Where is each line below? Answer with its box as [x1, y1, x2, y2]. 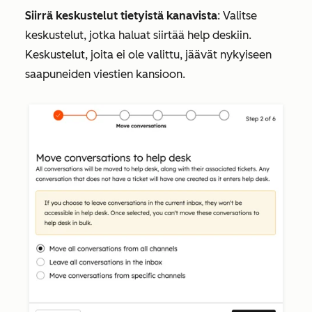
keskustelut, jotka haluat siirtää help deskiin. [25, 28, 251, 42]
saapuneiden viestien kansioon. [25, 67, 185, 81]
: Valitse [217, 8, 257, 22]
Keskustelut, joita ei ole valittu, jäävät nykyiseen [25, 47, 272, 61]
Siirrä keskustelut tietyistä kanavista [25, 8, 217, 22]
